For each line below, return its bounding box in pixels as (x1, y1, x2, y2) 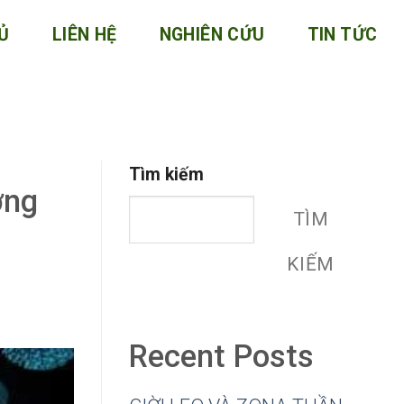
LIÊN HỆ (51, 23, 117, 45)
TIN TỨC (307, 23, 378, 45)
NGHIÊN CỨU (159, 23, 265, 45)
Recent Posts (129, 337, 314, 374)
